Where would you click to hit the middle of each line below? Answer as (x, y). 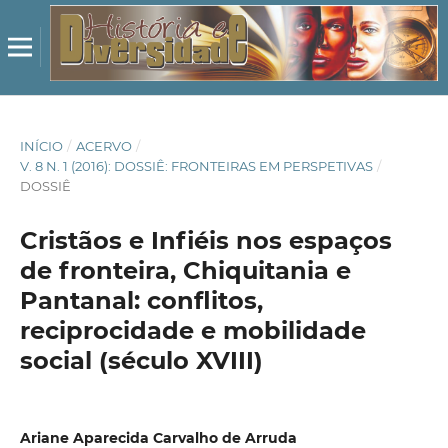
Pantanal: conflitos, (141, 300)
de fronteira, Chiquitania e (185, 270)
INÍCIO (41, 145)
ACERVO (103, 145)
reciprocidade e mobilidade (192, 330)
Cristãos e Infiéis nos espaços (205, 240)
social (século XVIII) (141, 360)
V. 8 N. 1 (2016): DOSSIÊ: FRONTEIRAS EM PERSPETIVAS (196, 165)
